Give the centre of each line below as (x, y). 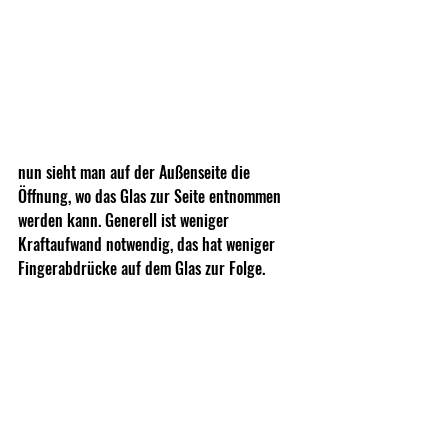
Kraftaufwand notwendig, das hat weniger (148, 243)
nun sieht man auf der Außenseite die (136, 171)
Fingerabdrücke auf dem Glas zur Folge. (141, 267)
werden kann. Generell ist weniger (125, 219)
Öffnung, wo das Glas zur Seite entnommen (151, 195)
